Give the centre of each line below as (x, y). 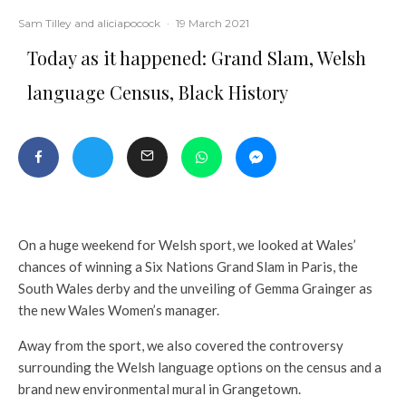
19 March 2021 (213, 24)
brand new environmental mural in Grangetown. (159, 389)
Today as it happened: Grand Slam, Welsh (197, 58)
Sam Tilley (45, 24)
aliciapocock (129, 24)
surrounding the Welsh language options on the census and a (200, 367)
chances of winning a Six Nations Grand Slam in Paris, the (188, 267)
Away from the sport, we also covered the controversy (181, 346)
